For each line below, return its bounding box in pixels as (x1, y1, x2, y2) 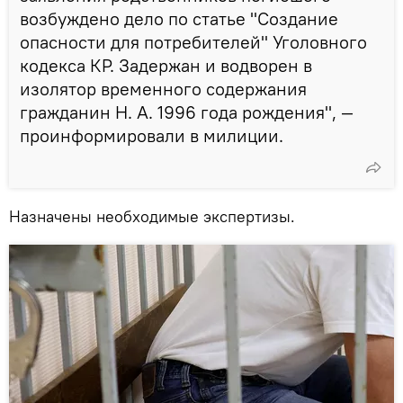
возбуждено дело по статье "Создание (20, 6, 338, 30)
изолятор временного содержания (20, 76, 307, 100)
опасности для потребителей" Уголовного (20, 30, 367, 53)
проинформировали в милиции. (20, 123, 283, 147)
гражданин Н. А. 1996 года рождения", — (20, 100, 354, 123)
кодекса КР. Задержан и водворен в (20, 53, 312, 76)
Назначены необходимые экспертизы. (9, 205, 295, 227)
